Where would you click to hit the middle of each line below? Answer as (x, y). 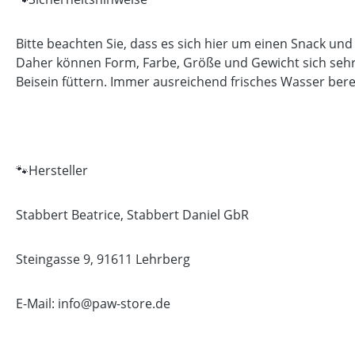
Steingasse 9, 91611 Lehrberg (103, 259)
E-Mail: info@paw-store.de (93, 303)
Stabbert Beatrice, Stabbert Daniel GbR (132, 215)
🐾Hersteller (52, 170)
